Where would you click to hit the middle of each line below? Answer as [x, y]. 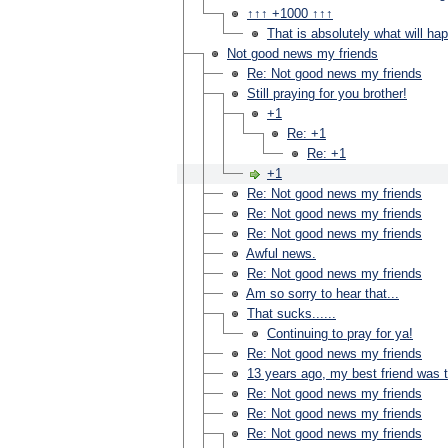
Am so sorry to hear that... [322, 293]
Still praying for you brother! [327, 93]
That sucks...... [291, 313]
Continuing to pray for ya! [340, 333]
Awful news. [281, 253]
